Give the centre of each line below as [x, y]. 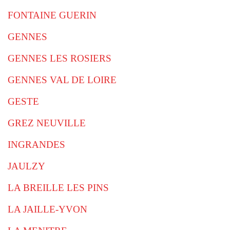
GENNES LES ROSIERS [60, 58]
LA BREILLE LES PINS [58, 188]
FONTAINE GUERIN [52, 15]
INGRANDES [36, 145]
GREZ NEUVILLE [47, 123]
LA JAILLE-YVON [47, 209]
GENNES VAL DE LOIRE [62, 80]
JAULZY [26, 166]
